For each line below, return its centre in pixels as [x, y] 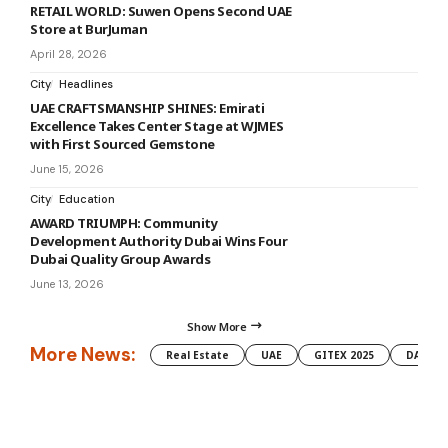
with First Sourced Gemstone [122, 143]
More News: [82, 355]
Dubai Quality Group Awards [120, 258]
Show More [217, 326]
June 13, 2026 [67, 283]
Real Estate [197, 354]
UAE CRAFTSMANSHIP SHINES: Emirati [147, 107]
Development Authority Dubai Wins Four [159, 240]
